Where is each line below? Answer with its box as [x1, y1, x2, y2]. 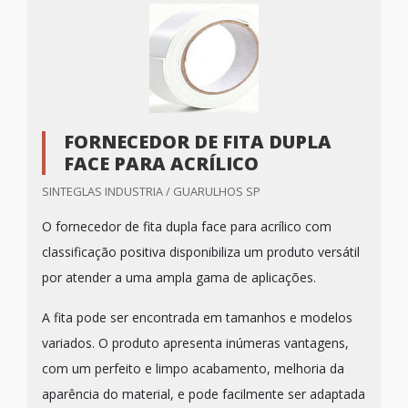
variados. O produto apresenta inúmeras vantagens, [42, 334, 349, 352]
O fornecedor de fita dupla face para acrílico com [42, 218, 331, 235]
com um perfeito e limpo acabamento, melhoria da [42, 360, 344, 377]
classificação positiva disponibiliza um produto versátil [42, 243, 360, 260]
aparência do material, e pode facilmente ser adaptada [42, 385, 365, 403]
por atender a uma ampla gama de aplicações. [42, 269, 320, 286]
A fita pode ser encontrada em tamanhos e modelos [42, 309, 352, 326]
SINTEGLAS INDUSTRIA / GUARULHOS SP [42, 183, 260, 199]
